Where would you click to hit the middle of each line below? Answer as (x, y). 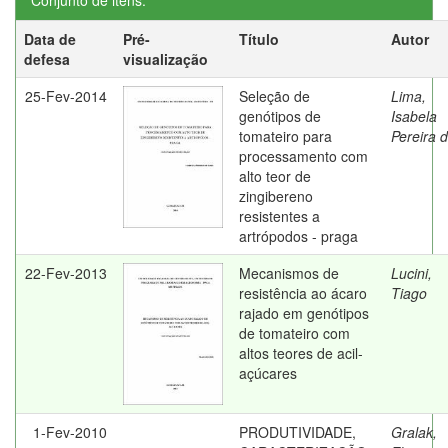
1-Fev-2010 (70, 432)
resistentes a (279, 216)
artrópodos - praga (298, 236)
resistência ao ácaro (303, 293)
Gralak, (414, 432)
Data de (50, 39)
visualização (165, 59)
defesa (47, 59)
